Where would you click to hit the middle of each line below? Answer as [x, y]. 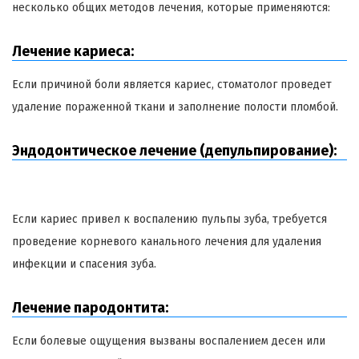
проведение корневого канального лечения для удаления [167, 242]
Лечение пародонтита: [90, 308]
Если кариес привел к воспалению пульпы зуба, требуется [169, 220]
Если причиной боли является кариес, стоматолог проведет [172, 85]
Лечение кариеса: [73, 52]
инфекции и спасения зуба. [84, 264]
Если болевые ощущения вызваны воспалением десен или [169, 341]
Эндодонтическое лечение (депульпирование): [174, 151]
